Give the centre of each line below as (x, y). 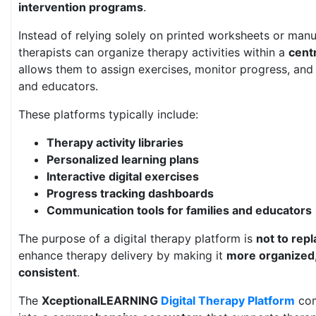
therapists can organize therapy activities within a (153, 52)
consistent (48, 272)
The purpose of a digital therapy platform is (137, 238)
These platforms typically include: (108, 114)
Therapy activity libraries (115, 142)
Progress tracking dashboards (130, 193)
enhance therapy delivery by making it (122, 255)
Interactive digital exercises (123, 176)
